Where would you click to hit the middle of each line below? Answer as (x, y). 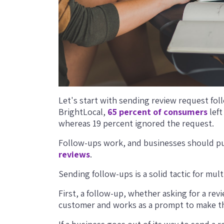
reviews (74, 154)
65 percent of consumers (157, 111)
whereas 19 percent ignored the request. (136, 123)
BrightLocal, (83, 111)
